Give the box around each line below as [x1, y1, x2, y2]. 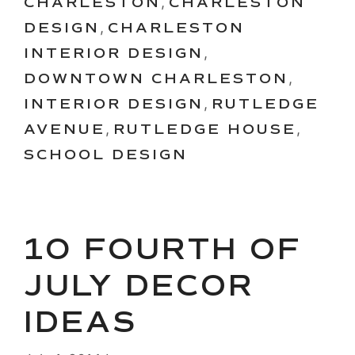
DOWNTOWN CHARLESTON [24, 70, 288, 88]
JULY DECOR [24, 267, 254, 305]
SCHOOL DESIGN [24, 146, 188, 164]
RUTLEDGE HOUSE [113, 120, 296, 139]
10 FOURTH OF [24, 231, 301, 269]
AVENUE [24, 120, 105, 139]
